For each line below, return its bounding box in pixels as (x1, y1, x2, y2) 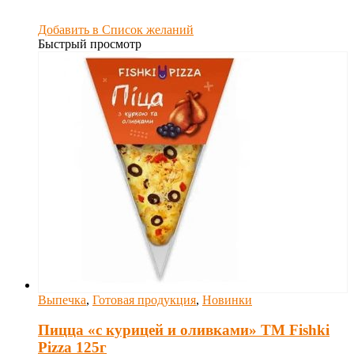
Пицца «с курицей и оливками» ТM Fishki (38, 322, 330, 339)
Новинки (202, 292, 252, 307)
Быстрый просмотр (38, 36, 141, 51)
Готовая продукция (92, 292, 196, 307)
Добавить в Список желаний (38, 22, 194, 36)
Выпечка (38, 292, 86, 307)
